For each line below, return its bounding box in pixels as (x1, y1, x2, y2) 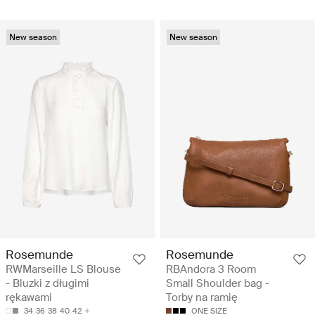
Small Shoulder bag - (166, 276, 269, 290)
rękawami (6, 290, 52, 304)
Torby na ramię (166, 290, 238, 304)
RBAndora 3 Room (166, 262, 256, 276)
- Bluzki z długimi (6, 276, 89, 290)
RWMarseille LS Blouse (6, 262, 121, 276)
